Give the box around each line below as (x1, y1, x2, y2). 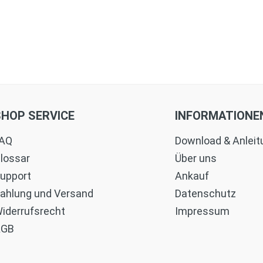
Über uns (174, 151, 217, 164)
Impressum (174, 204, 230, 217)
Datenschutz (174, 187, 236, 200)
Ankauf (174, 169, 209, 182)
